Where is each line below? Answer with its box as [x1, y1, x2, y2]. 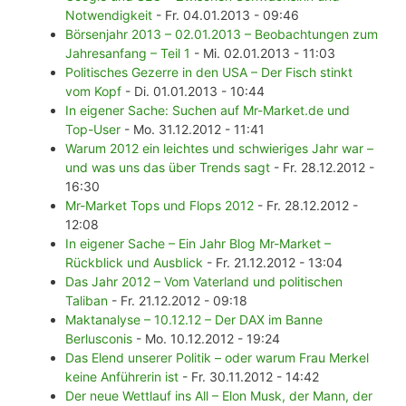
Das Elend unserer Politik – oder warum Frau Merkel [65, 350, 369, 366]
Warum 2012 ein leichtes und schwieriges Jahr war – [65, 140, 373, 157]
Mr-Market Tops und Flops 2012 [65, 198, 254, 214]
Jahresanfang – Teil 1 [65, 45, 190, 62]
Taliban [65, 293, 108, 309]
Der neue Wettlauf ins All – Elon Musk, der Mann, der [65, 388, 372, 404]
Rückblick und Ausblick [65, 255, 203, 271]
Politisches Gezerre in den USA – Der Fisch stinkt [65, 64, 353, 81]
